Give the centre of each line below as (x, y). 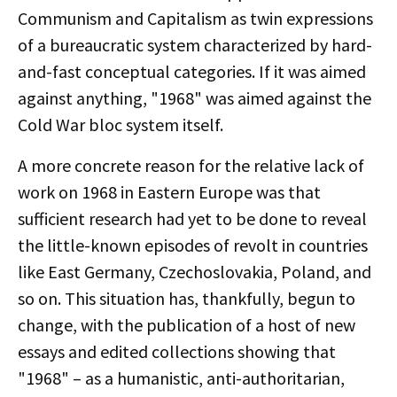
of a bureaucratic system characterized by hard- (195, 45)
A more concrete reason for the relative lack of (191, 165)
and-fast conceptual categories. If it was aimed (192, 71)
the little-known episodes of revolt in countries (193, 245)
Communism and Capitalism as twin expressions (195, 18)
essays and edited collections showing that (177, 351)
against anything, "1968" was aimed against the (195, 98)
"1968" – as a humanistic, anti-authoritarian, (181, 378)
